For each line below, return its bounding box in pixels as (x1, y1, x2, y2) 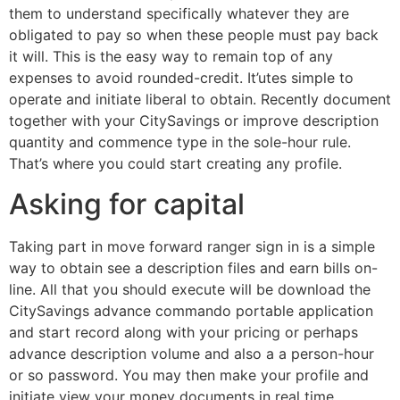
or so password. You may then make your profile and (9, 365, 369, 384)
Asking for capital (9, 186, 245, 221)
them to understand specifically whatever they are (9, 4, 349, 23)
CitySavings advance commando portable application (9, 301, 373, 320)
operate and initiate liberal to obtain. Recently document (9, 90, 391, 109)
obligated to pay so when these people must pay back (9, 26, 379, 45)
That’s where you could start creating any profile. (9, 154, 342, 173)
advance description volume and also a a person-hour (9, 344, 374, 362)
